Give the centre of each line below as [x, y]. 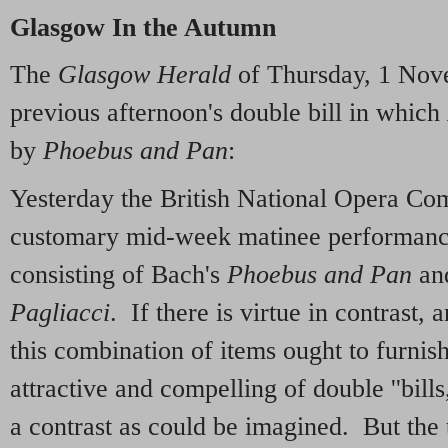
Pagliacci [60, 313]
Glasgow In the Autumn [143, 27]
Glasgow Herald [148, 75]
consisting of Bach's [118, 275]
